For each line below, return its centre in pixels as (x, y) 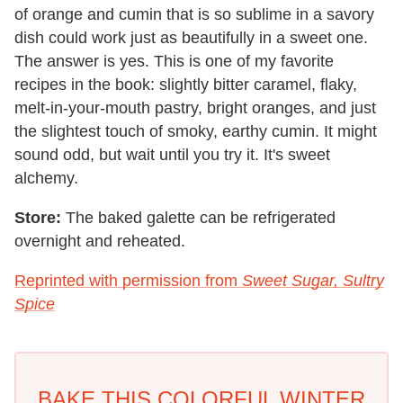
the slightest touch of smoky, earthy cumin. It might (196, 131)
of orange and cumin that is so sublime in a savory (194, 14)
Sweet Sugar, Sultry (313, 280)
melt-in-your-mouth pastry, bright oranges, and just (195, 107)
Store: (38, 217)
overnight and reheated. (100, 241)
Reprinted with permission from (128, 280)
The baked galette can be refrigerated (198, 217)
